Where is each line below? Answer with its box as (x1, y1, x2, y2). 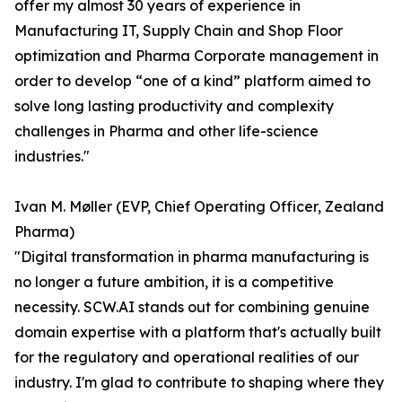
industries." (14, 147, 90, 166)
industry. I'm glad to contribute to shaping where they (14, 373, 384, 392)
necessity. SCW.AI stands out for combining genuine (14, 298, 370, 317)
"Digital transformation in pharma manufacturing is (14, 248, 369, 267)
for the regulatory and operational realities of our (14, 348, 359, 367)
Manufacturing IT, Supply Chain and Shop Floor (14, 22, 343, 40)
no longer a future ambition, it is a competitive (14, 273, 334, 292)
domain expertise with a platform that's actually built (14, 323, 381, 342)
